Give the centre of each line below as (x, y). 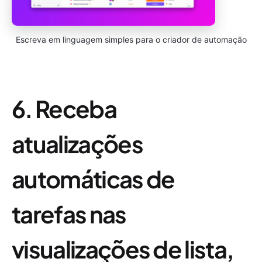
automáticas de (93, 178)
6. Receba (64, 108)
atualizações (77, 143)
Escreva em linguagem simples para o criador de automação (131, 39)
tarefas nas (69, 213)
